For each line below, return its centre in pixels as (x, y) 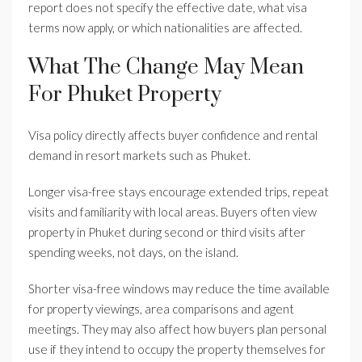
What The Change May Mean (166, 68)
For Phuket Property (125, 95)
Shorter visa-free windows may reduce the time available (179, 289)
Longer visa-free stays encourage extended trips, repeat (179, 192)
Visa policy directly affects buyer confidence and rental (173, 135)
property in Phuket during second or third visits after (167, 232)
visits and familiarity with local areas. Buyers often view (173, 212)
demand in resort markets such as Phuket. (139, 156)
